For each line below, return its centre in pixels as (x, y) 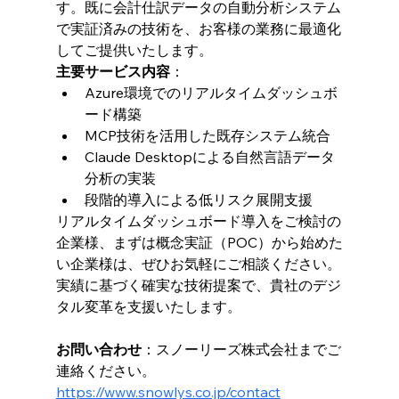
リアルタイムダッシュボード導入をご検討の (198, 220)
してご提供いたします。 (134, 49)
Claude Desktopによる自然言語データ (209, 156)
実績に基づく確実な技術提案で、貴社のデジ (198, 285)
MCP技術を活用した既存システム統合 (207, 135)
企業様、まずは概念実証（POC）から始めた (199, 242)
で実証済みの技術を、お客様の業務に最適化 (198, 28)
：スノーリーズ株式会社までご (241, 349)
